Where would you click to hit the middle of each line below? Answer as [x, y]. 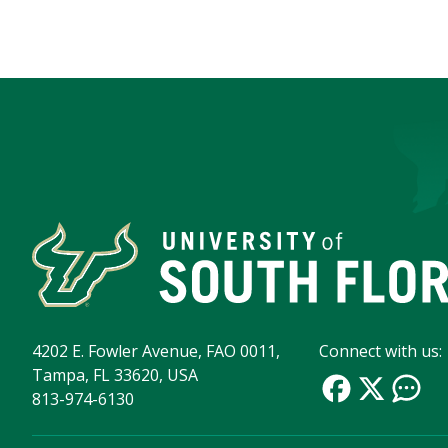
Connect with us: [381, 351]
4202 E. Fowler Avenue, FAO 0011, [156, 351]
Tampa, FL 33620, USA [115, 375]
